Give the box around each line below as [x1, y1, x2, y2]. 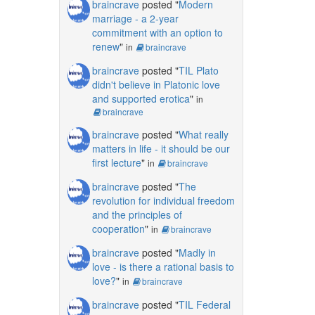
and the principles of [91, 207, 182, 221]
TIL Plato [178, 63, 219, 77]
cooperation [91, 221, 145, 236]
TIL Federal [178, 297, 231, 311]
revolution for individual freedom [91, 193, 235, 207]
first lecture [91, 155, 141, 169]
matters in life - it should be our [91, 141, 230, 155]
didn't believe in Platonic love [91, 77, 220, 91]
